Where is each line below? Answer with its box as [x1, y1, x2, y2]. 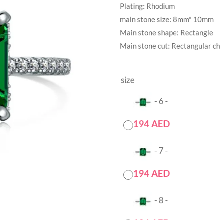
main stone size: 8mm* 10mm [120, 15, 214, 24]
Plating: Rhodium [120, 1, 175, 10]
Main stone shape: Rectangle [120, 28, 213, 37]
